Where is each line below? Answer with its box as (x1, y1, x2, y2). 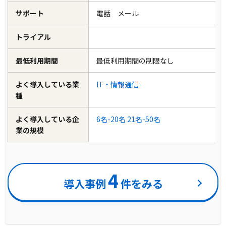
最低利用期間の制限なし (96, 55, 175, 66)
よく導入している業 (16, 79, 80, 89)
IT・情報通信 (96, 79, 139, 89)
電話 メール (96, 8, 146, 18)
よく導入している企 (16, 114, 80, 124)
